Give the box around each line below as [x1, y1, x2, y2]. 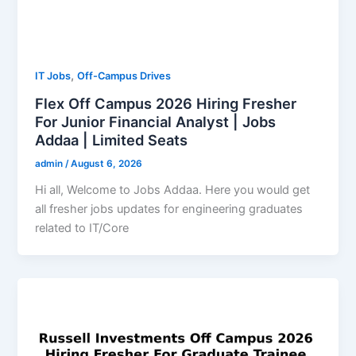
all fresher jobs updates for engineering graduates [35, 202, 304, 217]
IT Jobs [35, 69, 72, 82]
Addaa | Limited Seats [35, 130, 188, 149]
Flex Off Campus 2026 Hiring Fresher [35, 94, 297, 112]
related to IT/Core [35, 221, 130, 236]
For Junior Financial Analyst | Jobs [35, 112, 277, 130]
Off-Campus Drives [77, 69, 172, 82]
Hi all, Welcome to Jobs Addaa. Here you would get [35, 183, 311, 198]
